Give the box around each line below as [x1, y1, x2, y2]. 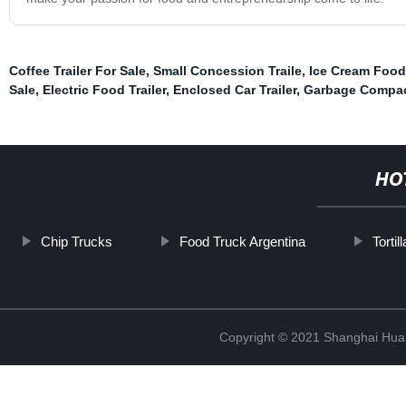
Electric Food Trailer [42, 82, 166, 97]
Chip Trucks [40, 233, 112, 249]
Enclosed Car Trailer [172, 82, 296, 97]
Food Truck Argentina [179, 233, 305, 249]
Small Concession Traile [152, 63, 302, 78]
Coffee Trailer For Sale [8, 63, 146, 78]
